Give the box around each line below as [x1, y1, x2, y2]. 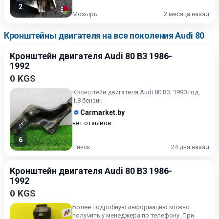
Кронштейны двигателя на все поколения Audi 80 [4, 30, 204, 41]
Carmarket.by [80, 109, 125, 116]
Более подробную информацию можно [72, 203, 190, 211]
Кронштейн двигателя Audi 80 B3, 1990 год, [72, 88, 200, 96]
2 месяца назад [164, 10, 209, 18]
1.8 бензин [72, 97, 103, 104]
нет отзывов [72, 119, 111, 127]
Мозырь [72, 10, 97, 18]
